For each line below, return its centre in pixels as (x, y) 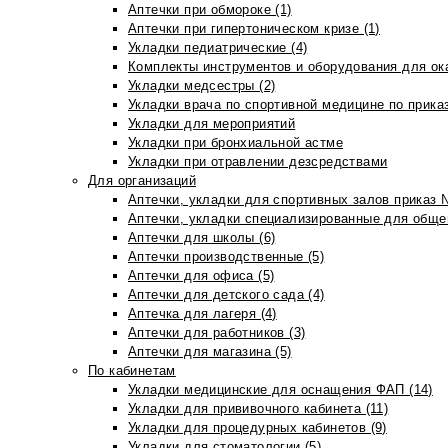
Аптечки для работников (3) (217, 332)
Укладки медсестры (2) (202, 85)
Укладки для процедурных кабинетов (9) (257, 427)
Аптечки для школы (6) (202, 237)
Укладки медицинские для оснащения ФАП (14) (280, 389)
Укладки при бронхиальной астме (235, 142)
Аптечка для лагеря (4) (202, 313)
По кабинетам (132, 370)
